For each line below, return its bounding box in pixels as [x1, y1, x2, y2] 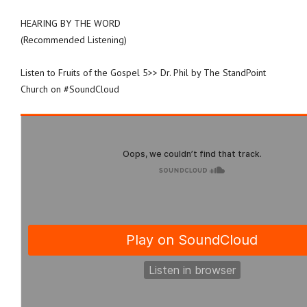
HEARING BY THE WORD [21, 16, 121, 29]
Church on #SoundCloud [21, 82, 119, 95]
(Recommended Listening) [21, 33, 127, 46]
